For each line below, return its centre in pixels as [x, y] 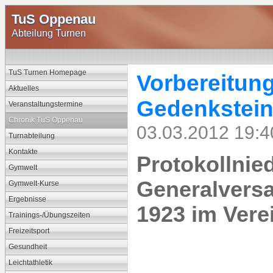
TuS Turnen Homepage [48, 73]
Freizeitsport [29, 231]
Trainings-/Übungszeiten [49, 215]
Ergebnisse [27, 199]
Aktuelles [24, 88]
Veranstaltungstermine [46, 104]
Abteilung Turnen [49, 33]
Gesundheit [28, 247]
